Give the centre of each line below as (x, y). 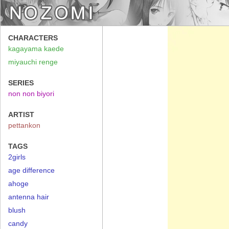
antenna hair (29, 197)
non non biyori (31, 94)
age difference (31, 170)
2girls (17, 157)
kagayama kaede (36, 49)
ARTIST (21, 114)
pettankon (24, 125)
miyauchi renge (33, 62)
